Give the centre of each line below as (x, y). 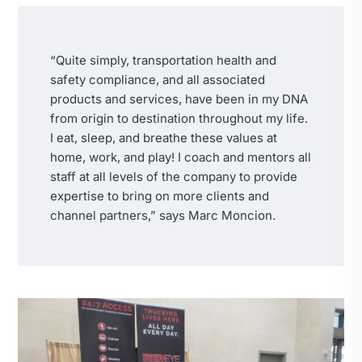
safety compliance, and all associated (158, 79)
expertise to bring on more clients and (160, 196)
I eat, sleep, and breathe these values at (164, 137)
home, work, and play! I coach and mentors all (181, 157)
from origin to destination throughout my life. (179, 118)
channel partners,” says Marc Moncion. (163, 215)
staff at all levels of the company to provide (174, 176)
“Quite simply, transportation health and (163, 60)
